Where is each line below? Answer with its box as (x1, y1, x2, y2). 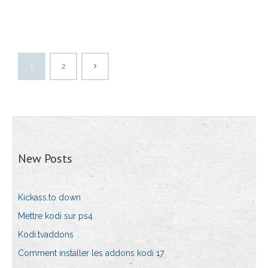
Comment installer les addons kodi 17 (18, 248, 164, 258)
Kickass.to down (18, 193, 81, 203)
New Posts (18, 151, 72, 167)
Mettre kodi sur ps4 (18, 211, 93, 221)
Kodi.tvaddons (18, 230, 74, 240)
